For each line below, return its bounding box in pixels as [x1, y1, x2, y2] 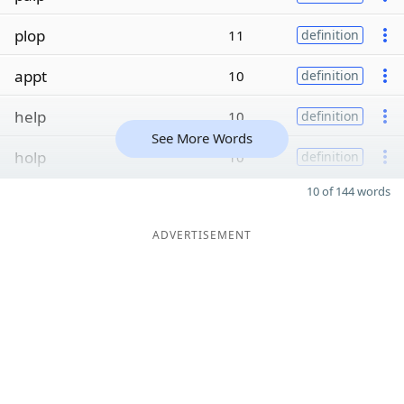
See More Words [151, 129, 252, 147]
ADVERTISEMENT [152, 227, 252, 243]
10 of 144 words [307, 183, 390, 199]
